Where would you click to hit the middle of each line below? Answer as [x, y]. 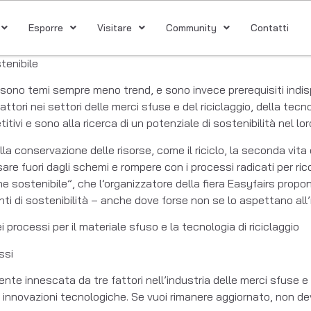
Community [191, 28]
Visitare [114, 28]
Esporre [45, 28]
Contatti [269, 28]
